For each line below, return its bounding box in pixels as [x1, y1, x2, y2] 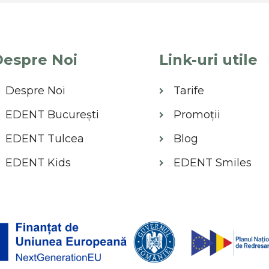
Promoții [173, 107, 220, 121]
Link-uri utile [159, 50, 258, 68]
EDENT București [5, 107, 100, 121]
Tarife [173, 83, 204, 97]
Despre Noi [5, 83, 66, 97]
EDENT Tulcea [5, 131, 85, 145]
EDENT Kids [5, 156, 71, 169]
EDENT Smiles [173, 156, 252, 169]
